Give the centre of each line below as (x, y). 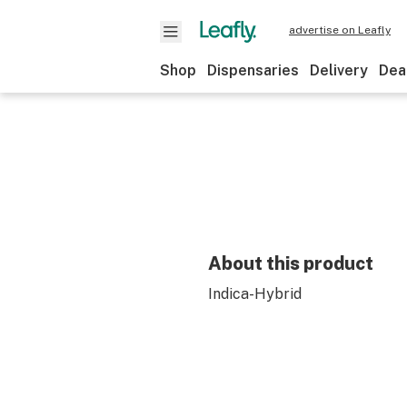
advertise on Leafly (340, 30)
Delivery (339, 70)
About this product (291, 263)
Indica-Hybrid (255, 294)
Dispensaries (253, 70)
